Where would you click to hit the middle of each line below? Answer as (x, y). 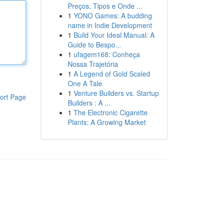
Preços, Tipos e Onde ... (105, 6)
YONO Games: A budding (113, 15)
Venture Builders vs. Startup (116, 93)
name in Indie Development (110, 25)
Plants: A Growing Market (107, 122)
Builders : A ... (89, 103)
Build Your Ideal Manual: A (114, 35)
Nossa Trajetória (93, 64)
